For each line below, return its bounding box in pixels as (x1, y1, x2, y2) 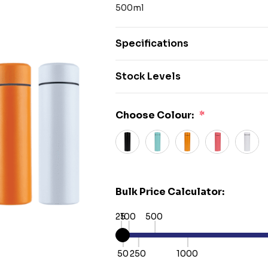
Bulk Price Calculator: (115, 185, 225, 198)
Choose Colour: (115, 109, 194, 121)
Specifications (115, 37, 189, 50)
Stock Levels (115, 70, 181, 83)
